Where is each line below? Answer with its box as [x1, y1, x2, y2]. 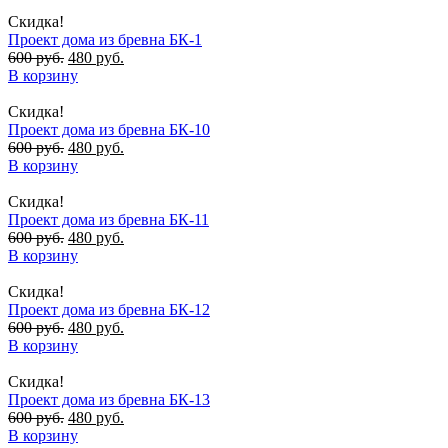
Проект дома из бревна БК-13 [8, 390, 210, 408]
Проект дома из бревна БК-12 [8, 300, 210, 318]
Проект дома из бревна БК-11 [8, 210, 209, 228]
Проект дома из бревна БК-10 [8, 120, 210, 138]
